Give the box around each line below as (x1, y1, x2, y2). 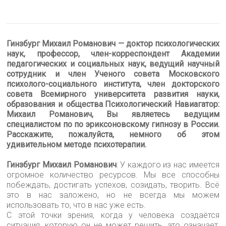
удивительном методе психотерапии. (7, 139, 147, 149)
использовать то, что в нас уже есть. (7, 200, 146, 210)
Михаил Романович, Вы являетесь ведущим (7, 109, 219, 119)
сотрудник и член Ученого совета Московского (7, 69, 219, 79)
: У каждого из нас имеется (116, 159, 219, 169)
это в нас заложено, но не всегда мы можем (7, 190, 219, 200)
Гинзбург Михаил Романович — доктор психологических (7, 38, 219, 48)
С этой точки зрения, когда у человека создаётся (7, 210, 219, 220)
